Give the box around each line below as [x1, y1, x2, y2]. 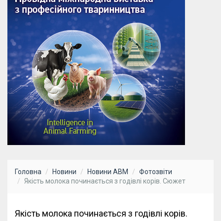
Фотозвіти [139, 168, 172, 176]
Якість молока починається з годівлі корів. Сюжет [24, 177, 185, 185]
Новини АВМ [87, 168, 128, 176]
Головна [15, 168, 41, 176]
